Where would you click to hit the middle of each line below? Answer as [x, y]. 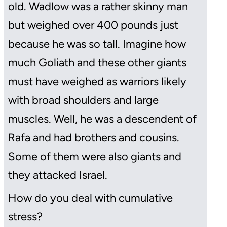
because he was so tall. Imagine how [97, 44]
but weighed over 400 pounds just [93, 25]
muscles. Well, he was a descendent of [102, 119]
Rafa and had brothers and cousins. [94, 137]
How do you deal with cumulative [90, 198]
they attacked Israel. [58, 175]
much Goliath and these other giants [97, 62]
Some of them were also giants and [95, 156]
